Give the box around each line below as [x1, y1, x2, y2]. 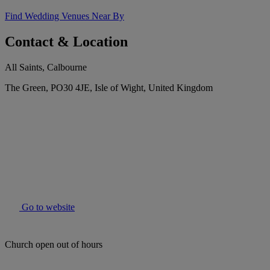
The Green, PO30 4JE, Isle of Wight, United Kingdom [5, 83, 213, 93]
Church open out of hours [5, 239, 102, 250]
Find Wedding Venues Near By [5, 11, 124, 22]
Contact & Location [5, 34, 128, 50]
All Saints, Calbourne [5, 62, 87, 73]
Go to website [19, 202, 75, 213]
